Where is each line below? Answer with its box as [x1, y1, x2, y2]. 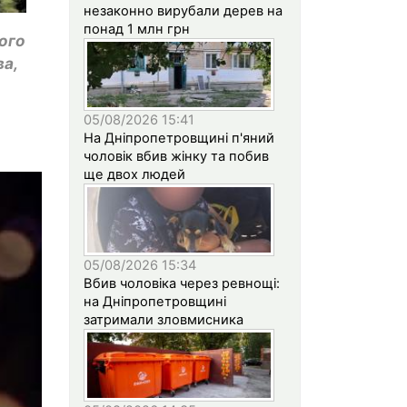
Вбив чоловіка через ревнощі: [84, 274, 280, 292]
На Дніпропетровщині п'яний [84, 129, 274, 146]
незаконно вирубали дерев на [84, 2, 283, 19]
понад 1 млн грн [84, 20, 190, 37]
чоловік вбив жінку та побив [84, 147, 269, 164]
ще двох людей [84, 165, 185, 183]
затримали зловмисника [84, 311, 243, 328]
